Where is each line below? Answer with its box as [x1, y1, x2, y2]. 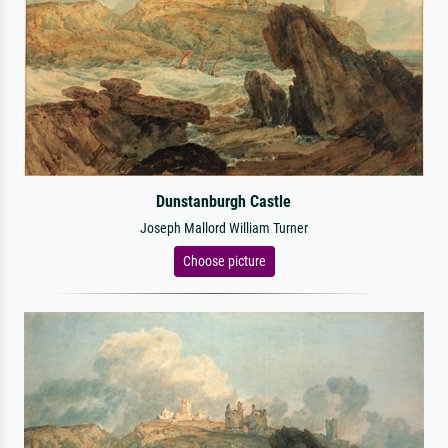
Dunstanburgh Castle [156, 192, 292, 211]
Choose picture [182, 253, 266, 269]
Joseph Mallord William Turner [140, 220, 308, 237]
